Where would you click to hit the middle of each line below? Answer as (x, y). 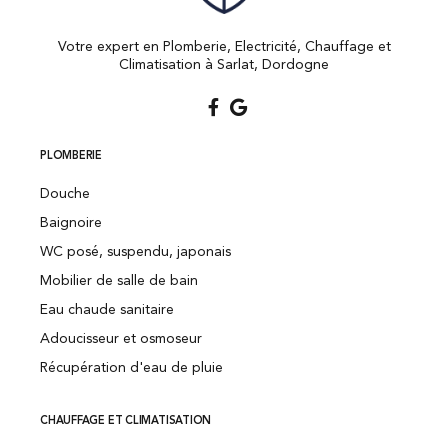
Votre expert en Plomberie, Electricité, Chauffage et (224, 47)
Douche (65, 194)
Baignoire (71, 223)
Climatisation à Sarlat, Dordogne (224, 65)
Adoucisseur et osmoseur (121, 339)
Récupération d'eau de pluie (131, 368)
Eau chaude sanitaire (107, 310)
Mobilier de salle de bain (119, 281)
